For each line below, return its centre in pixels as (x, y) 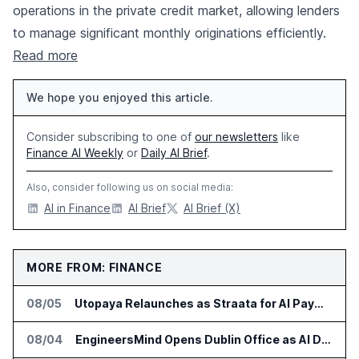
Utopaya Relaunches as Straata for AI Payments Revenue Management (319, 304)
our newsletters (236, 137)
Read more (45, 56)
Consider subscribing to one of (111, 137)
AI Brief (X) (212, 208)
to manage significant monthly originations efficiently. (169, 33)
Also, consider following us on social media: (130, 188)
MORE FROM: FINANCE (95, 268)
